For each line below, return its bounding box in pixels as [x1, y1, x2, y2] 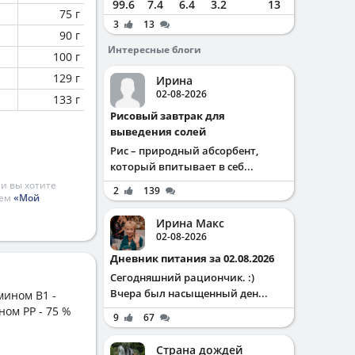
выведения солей [110, 124, 206, 139]
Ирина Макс [156, 216, 224, 231]
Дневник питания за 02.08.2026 [118, 251, 274, 265]
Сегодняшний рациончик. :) [110, 270, 254, 284]
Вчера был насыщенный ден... [110, 286, 268, 300]
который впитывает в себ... [110, 159, 254, 174]
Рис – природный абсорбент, [110, 143, 258, 158]
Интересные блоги [108, 43, 201, 56]
